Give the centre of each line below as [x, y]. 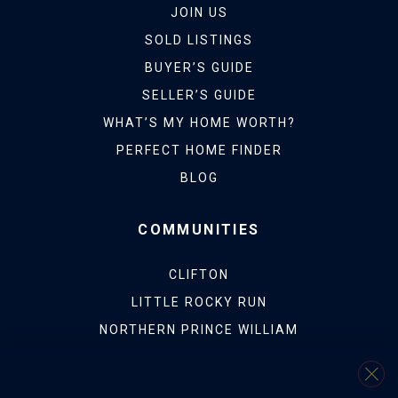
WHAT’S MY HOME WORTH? [199, 122]
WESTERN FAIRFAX [199, 357]
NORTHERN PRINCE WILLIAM [199, 329]
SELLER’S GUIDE [199, 95]
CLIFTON [199, 274]
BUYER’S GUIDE [199, 67]
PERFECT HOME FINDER [199, 150]
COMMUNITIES [199, 229]
